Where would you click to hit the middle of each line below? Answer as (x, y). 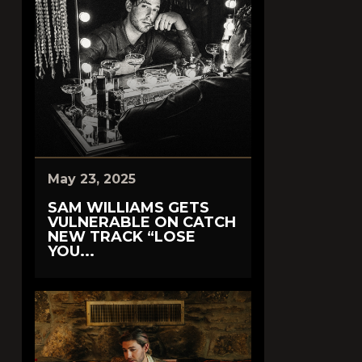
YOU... (71, 251)
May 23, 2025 (92, 179)
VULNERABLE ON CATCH (142, 222)
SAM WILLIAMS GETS (128, 208)
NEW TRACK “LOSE (122, 237)
